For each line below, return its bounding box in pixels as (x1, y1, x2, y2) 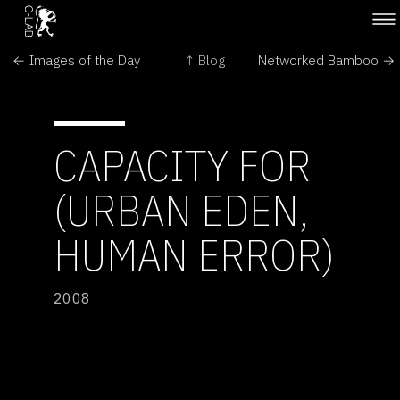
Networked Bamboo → (257, 50, 396, 69)
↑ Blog (183, 50, 225, 69)
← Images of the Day (12, 50, 141, 69)
